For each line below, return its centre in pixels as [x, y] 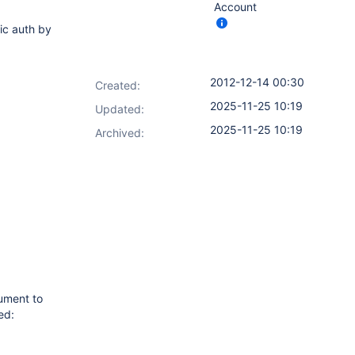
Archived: [120, 133]
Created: [118, 85]
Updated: [120, 109]
